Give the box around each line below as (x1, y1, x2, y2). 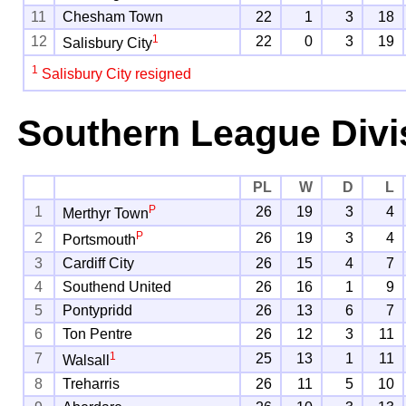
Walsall (63, 353, 111, 369)
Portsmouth (63, 232, 137, 248)
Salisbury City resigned (38, 66, 192, 82)
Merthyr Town (63, 206, 150, 222)
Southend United (63, 278, 172, 295)
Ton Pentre (63, 325, 133, 342)
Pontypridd (63, 302, 133, 318)
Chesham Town (63, 8, 164, 24)
